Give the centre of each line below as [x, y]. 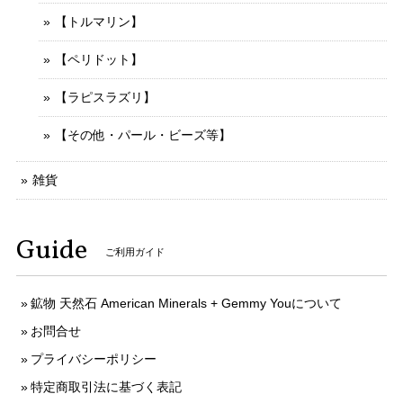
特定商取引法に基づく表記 [106, 386]
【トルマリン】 [99, 21]
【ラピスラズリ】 [105, 97]
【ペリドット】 [99, 59]
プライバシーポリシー [94, 358]
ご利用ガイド [135, 252]
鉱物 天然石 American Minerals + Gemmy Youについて [186, 303]
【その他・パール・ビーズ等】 [143, 134]
